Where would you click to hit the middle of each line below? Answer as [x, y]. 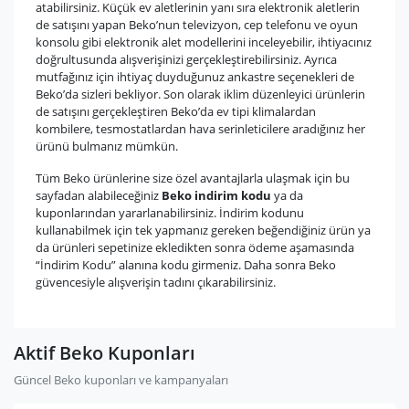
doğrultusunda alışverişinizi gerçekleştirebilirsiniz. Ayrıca [186, 60]
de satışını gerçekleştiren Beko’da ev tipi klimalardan [176, 112]
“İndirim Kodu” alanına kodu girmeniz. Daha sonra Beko [186, 265]
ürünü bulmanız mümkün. [107, 147]
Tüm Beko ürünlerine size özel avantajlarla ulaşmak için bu [193, 178]
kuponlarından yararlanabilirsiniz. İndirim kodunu [170, 213]
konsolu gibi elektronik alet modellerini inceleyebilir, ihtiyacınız [204, 42]
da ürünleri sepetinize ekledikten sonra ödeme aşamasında [195, 248]
